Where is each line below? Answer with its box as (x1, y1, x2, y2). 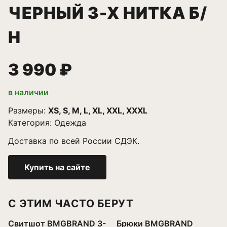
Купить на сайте (24, 162, 90, 172)
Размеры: (8, 105, 48, 116)
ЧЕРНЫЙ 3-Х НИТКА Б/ (8, 3, 207, 23)
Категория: (8, 118, 54, 128)
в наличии (8, 87, 49, 97)
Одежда (54, 118, 86, 128)
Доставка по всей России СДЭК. (8, 136, 139, 146)
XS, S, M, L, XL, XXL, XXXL (48, 105, 147, 116)
